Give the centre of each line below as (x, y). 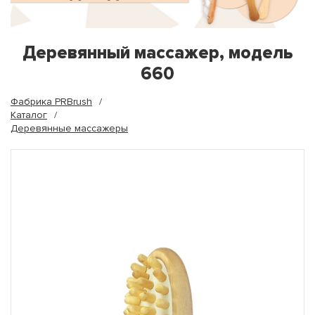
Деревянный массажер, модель (157, 53)
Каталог (29, 115)
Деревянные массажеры (69, 129)
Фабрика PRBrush (51, 102)
